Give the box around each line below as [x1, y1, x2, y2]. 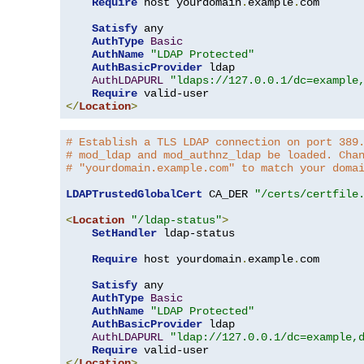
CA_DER [202, 187, 254, 201]
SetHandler [92, 226, 157, 240]
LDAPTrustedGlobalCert [66, 187, 202, 201]
